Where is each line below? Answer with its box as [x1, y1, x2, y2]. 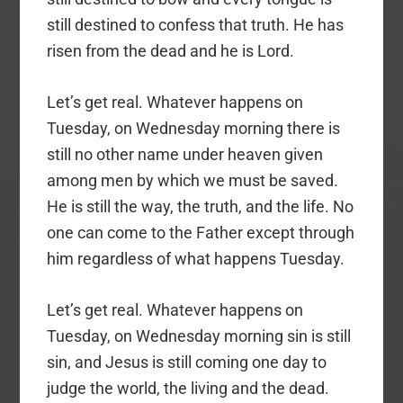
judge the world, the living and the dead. [47, 378, 330, 398]
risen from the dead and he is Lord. [47, 40, 295, 60]
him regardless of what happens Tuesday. [47, 248, 345, 268]
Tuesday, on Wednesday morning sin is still [47, 326, 352, 345]
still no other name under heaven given [47, 144, 324, 164]
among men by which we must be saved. [47, 170, 339, 190]
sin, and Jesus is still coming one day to [47, 352, 327, 372]
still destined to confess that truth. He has [47, 14, 345, 34]
